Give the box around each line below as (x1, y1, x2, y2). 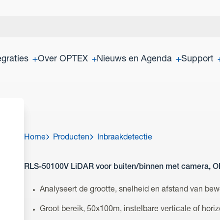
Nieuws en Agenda (97, 55, 172, 64)
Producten (53, 134, 90, 142)
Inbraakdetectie (97, 134, 152, 142)
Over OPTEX (37, 55, 88, 64)
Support (181, 55, 214, 64)
